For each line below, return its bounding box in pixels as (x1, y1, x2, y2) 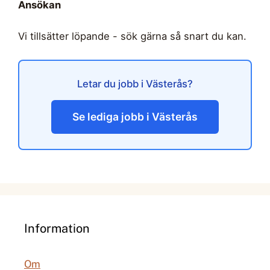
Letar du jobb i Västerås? (77, 77, 193, 90)
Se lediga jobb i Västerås (72, 110, 198, 123)
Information (24, 221, 90, 236)
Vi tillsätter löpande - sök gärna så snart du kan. (18, 30, 246, 42)
